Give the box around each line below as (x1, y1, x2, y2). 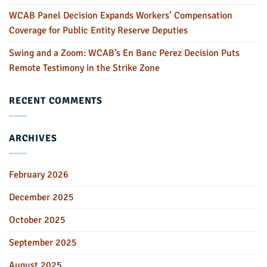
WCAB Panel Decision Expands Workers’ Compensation (9, 10, 232, 22)
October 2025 (9, 213, 66, 226)
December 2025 (9, 191, 74, 203)
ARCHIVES (9, 132, 57, 144)
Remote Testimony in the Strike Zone (9, 62, 160, 74)
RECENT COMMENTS (9, 95, 103, 107)
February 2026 (9, 168, 69, 181)
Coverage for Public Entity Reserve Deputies (9, 24, 188, 37)
